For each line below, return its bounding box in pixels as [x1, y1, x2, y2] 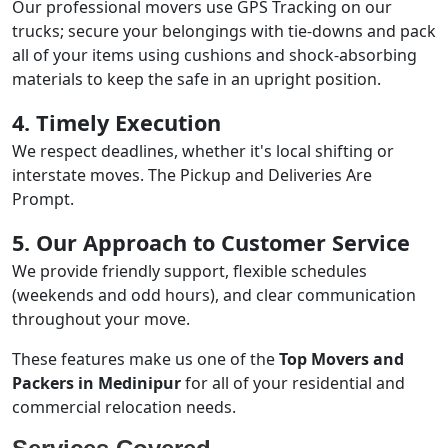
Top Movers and [279, 348, 404, 370]
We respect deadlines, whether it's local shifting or [12, 140, 394, 162]
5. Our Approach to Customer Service [12, 228, 410, 257]
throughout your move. [12, 308, 190, 330]
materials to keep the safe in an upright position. [12, 68, 381, 90]
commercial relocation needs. [12, 396, 236, 418]
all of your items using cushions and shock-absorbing [12, 44, 417, 66]
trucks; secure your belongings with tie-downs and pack [12, 20, 436, 42]
